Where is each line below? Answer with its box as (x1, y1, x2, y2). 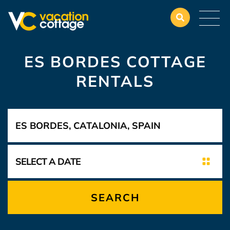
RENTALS (76, 71, 154, 91)
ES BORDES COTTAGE (24, 52, 206, 71)
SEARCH (90, 191, 140, 204)
